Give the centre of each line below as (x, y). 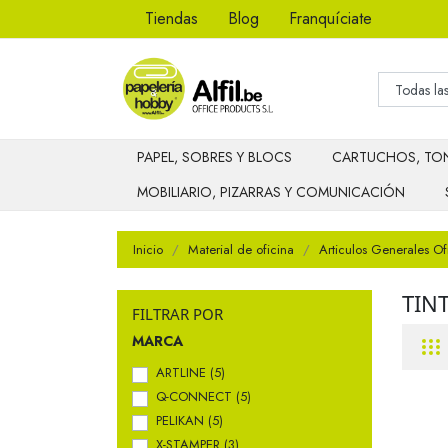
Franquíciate (330, 18)
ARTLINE (183, 372)
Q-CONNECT (196, 396)
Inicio (148, 249)
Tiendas (171, 18)
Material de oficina (241, 249)
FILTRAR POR (177, 314)
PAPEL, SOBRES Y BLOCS (214, 157)
